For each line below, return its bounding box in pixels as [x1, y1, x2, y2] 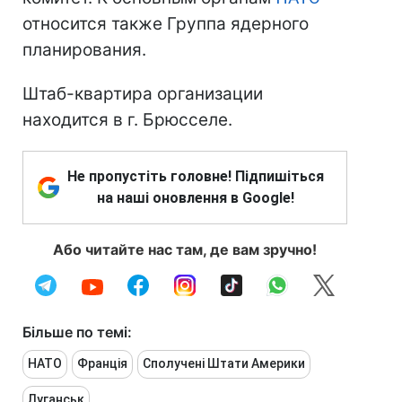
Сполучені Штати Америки [143, 356, 305, 371]
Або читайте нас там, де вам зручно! [53, 240, 317, 258]
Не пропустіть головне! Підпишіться [67, 168, 324, 185]
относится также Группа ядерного [22, 13, 309, 34]
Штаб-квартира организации [22, 83, 263, 104]
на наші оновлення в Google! [97, 189, 294, 206]
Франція [77, 356, 127, 371]
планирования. [22, 39, 146, 60]
